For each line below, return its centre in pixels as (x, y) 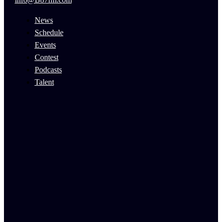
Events (45, 45)
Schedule (49, 33)
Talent (44, 82)
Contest (46, 57)
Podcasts (48, 70)
